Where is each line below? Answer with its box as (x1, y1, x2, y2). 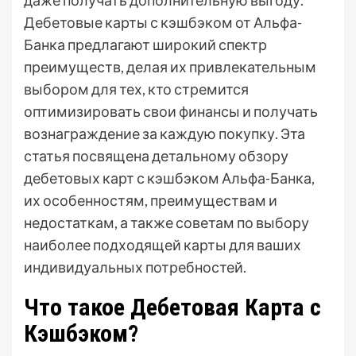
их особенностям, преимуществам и (24, 192, 277, 209)
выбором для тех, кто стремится (24, 80, 249, 98)
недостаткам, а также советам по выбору (24, 214, 309, 231)
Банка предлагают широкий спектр (24, 36, 267, 53)
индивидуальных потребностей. (24, 258, 246, 276)
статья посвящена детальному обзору (24, 147, 288, 164)
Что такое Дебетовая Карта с (24, 293, 321, 321)
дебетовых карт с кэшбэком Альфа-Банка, (24, 169, 315, 187)
